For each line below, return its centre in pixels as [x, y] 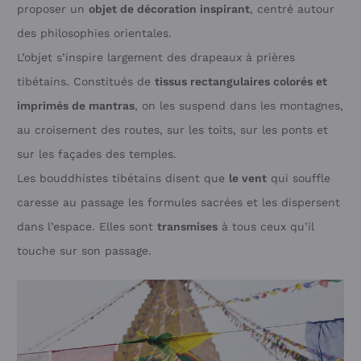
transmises [187, 226]
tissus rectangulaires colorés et [241, 81]
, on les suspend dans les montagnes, [239, 105]
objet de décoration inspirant [169, 8]
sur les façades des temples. [97, 154]
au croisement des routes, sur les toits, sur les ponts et [172, 129]
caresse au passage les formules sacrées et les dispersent [178, 202]
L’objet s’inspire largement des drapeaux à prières [156, 57]
